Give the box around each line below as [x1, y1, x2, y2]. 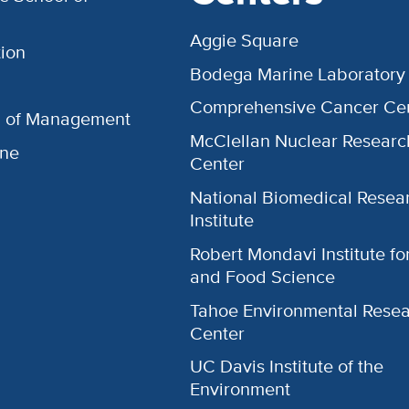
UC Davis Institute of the [190, 353, 384, 380]
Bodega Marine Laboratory [190, 60, 406, 87]
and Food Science [190, 263, 336, 289]
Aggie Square [190, 26, 299, 53]
